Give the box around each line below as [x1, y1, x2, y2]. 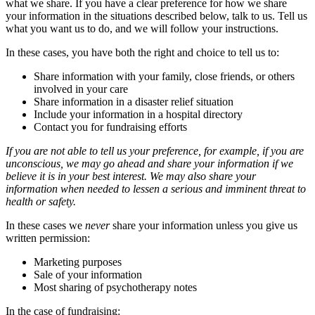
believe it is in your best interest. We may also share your [6, 169, 256, 182]
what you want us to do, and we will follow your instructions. [6, 22, 278, 34]
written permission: [6, 231, 90, 244]
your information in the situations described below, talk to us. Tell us [6, 9, 307, 22]
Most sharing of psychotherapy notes [34, 281, 197, 293]
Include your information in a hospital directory [34, 108, 243, 120]
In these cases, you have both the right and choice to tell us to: [6, 46, 279, 58]
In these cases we [6, 219, 85, 231]
